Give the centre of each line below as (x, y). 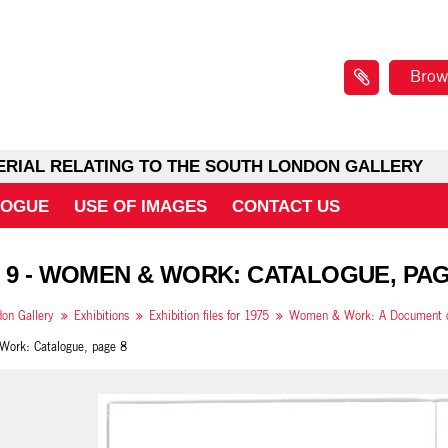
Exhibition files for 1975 (209, 316)
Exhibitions (101, 316)
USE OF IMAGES (140, 206)
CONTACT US (286, 206)
